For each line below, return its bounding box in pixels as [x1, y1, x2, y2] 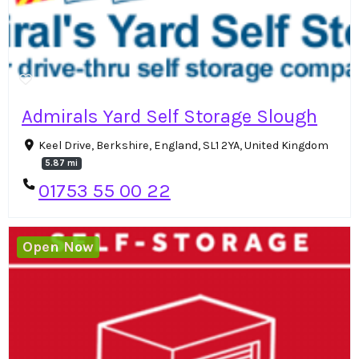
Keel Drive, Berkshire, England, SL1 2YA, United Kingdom [38, 139, 329, 153]
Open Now [22, 238, 95, 256]
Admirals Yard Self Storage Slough [22, 105, 317, 128]
